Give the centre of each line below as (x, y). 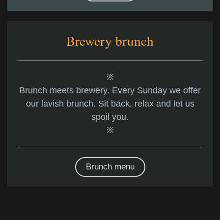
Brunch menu (110, 167)
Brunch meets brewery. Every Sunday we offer (110, 91)
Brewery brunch (110, 41)
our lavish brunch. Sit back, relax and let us (110, 104)
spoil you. (110, 117)
